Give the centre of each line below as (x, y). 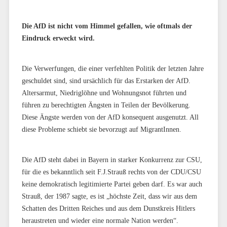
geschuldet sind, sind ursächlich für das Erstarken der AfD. (106, 81)
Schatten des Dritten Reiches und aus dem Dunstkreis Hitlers (108, 208)
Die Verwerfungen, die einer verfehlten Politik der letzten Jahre (112, 68)
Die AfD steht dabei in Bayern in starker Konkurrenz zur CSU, (112, 160)
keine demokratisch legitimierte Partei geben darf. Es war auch (112, 184)
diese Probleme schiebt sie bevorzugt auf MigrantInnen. (101, 129)
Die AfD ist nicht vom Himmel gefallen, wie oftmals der (107, 26)
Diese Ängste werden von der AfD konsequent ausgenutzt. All (110, 117)
